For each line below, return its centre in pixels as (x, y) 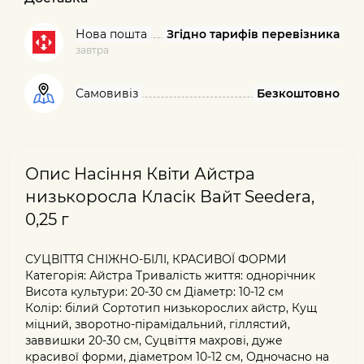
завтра (92, 50)
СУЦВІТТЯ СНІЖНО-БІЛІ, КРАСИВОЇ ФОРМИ (156, 259)
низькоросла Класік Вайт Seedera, (170, 197)
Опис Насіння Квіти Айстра (140, 174)
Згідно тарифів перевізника (253, 34)
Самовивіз (107, 93)
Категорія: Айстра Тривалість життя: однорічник (170, 275)
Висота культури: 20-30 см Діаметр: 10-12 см (154, 292)
